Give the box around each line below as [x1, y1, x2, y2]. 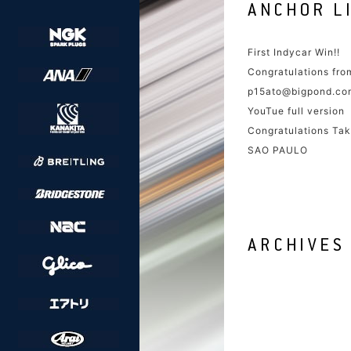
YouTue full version [248, 105, 345, 117]
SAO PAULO [248, 144, 308, 156]
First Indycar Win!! [248, 46, 340, 58]
